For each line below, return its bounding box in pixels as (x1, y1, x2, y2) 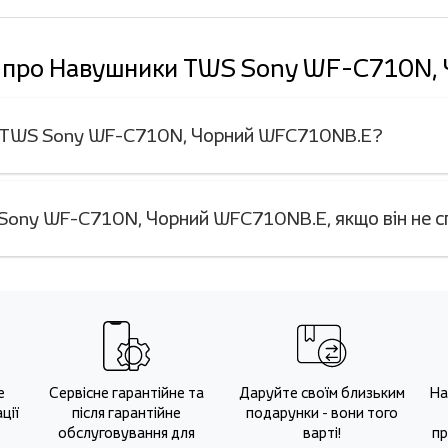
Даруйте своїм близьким (238, 383, 405, 402)
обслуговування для (58, 423, 195, 442)
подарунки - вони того (245, 403, 398, 422)
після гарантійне (72, 403, 181, 422)
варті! (302, 423, 341, 442)
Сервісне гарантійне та (49, 383, 204, 402)
